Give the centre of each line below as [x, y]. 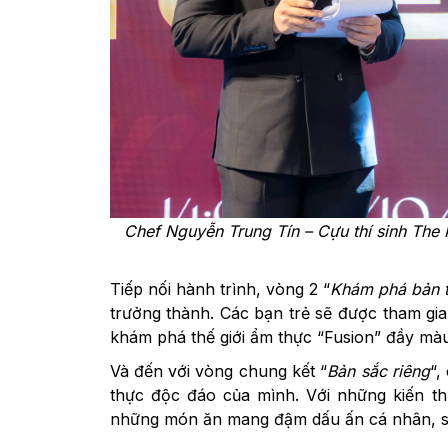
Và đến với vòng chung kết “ [218, 370]
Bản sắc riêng [378, 370]
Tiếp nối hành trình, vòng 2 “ [219, 288]
